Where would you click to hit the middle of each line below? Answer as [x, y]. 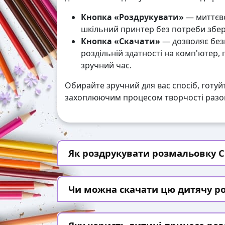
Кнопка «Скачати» [121, 41]
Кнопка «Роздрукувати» [132, 17]
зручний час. [106, 66]
